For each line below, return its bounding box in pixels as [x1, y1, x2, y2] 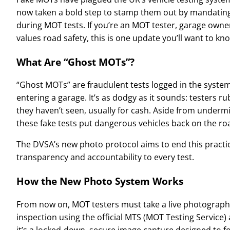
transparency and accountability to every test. [16, 151, 194, 163]
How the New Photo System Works [16, 175, 183, 188]
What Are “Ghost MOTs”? [16, 55, 135, 68]
